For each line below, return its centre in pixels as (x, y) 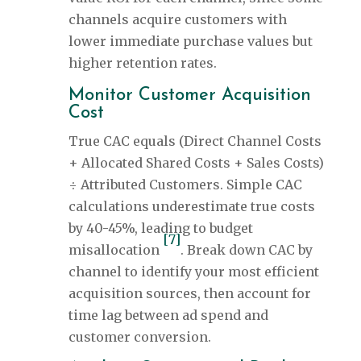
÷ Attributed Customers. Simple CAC (185, 185)
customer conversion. (139, 337)
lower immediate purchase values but (190, 41)
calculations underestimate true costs (191, 207)
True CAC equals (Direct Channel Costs (195, 141)
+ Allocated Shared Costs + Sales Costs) (196, 163)
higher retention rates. (142, 63)
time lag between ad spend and (168, 315)
